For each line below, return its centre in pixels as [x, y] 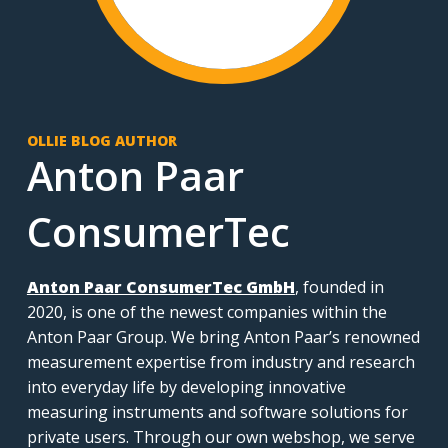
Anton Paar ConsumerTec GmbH [160, 287]
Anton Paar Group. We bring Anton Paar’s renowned [223, 337]
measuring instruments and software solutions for [217, 412]
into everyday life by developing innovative [186, 387]
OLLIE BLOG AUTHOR [101, 140]
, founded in [339, 287]
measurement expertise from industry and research [220, 362]
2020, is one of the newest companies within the [206, 312]
